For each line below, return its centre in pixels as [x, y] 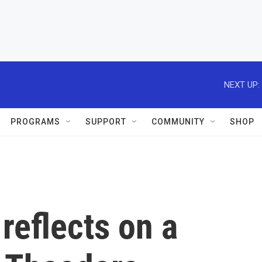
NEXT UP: [242, 85]
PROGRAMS [35, 122]
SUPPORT [106, 122]
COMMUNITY [178, 122]
